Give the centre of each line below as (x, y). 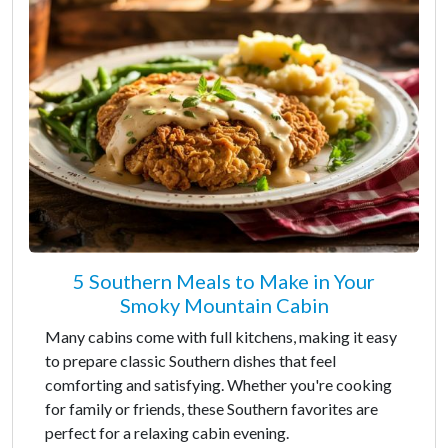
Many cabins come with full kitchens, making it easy (221, 336)
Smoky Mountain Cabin (224, 305)
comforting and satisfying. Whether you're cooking (218, 384)
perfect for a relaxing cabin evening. (167, 432)
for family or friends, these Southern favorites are (211, 408)
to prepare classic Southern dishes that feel (190, 360)
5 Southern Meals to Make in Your (224, 281)
